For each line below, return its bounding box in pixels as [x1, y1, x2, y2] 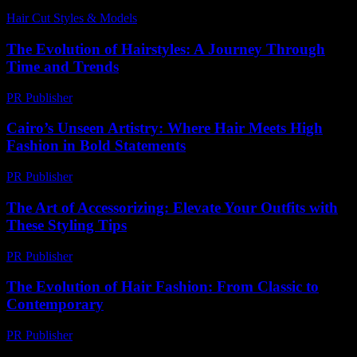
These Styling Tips [6, 216, 127, 233]
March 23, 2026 [80, 170, 160, 184]
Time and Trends [6, 58, 119, 76]
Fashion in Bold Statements [6, 137, 186, 155]
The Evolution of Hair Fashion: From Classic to [6, 278, 319, 296]
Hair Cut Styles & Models [6, 11, 137, 25]
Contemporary [6, 296, 104, 313]
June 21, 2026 [144, 11, 215, 25]
